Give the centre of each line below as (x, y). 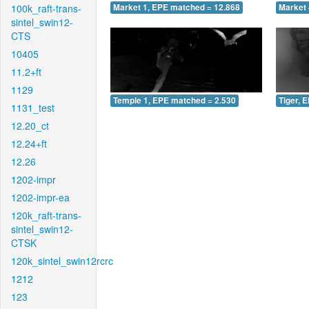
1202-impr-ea (40, 197)
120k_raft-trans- (46, 215)
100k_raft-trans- (46, 8)
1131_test (33, 108)
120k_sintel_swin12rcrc (62, 261)
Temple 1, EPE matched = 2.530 (175, 100)
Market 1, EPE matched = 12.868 (177, 8)
